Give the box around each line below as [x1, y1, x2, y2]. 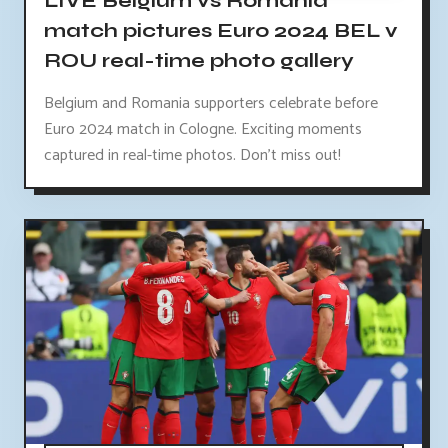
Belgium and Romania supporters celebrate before [44, 89, 378, 117]
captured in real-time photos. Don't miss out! [44, 141, 341, 169]
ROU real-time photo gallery [44, 47, 354, 73]
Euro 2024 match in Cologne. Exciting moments [44, 115, 362, 143]
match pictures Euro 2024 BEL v [44, 17, 398, 43]
